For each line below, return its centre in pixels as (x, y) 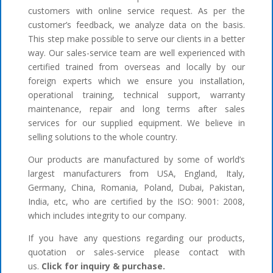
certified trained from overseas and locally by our (136, 67)
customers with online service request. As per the (136, 11)
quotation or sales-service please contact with (136, 252)
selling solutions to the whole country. (103, 137)
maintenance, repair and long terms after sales (136, 109)
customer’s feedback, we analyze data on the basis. (136, 25)
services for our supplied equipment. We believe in (136, 123)
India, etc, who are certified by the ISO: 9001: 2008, (136, 202)
